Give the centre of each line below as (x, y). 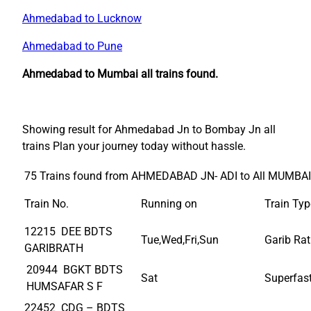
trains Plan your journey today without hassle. (134, 146)
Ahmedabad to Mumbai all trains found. (120, 74)
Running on (169, 203)
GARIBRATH (54, 248)
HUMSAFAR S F (65, 286)
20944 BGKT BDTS (75, 269)
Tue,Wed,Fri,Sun (180, 239)
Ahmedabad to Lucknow (82, 18)
